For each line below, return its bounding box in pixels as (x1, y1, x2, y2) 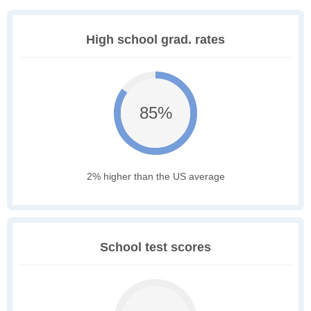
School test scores (100, 239, 211, 254)
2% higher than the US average (86, 170, 225, 182)
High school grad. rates (86, 32, 225, 47)
